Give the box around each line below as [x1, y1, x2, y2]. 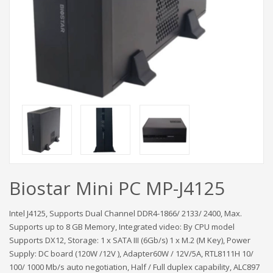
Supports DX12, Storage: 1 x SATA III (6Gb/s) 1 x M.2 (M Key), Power [9, 234, 250, 246]
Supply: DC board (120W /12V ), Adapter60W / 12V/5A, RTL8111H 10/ [9, 247, 253, 259]
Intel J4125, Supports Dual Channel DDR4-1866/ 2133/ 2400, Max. [9, 207, 242, 219]
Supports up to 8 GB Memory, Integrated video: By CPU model [9, 221, 235, 232]
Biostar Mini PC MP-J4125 [9, 175, 225, 200]
